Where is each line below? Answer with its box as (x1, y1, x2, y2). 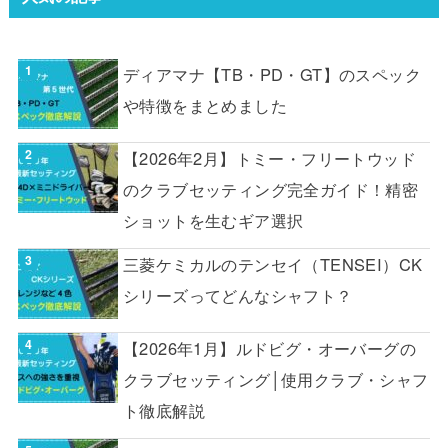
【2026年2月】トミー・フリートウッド (122, 145, 417, 170)
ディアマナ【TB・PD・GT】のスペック (122, 62, 422, 87)
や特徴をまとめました (122, 93, 288, 118)
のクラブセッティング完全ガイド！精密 (122, 176, 419, 201)
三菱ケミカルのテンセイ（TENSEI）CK (122, 252, 423, 277)
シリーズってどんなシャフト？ (122, 283, 353, 308)
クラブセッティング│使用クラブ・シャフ (122, 366, 429, 391)
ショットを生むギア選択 (122, 207, 304, 232)
